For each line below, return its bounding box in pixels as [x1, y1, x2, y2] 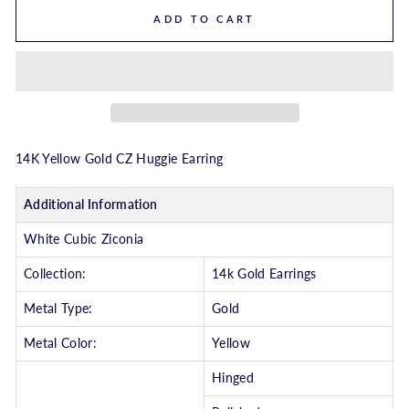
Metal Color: [24, 336, 98, 351]
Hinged [212, 371, 255, 386]
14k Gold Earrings [212, 267, 317, 282]
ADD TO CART [153, 13, 256, 25]
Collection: [24, 267, 87, 282]
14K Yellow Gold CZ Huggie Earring [16, 152, 224, 167]
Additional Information [24, 197, 158, 213]
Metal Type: [24, 301, 93, 317]
